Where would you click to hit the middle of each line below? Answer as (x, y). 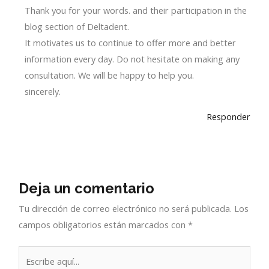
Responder (228, 116)
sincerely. (42, 92)
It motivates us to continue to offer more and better (130, 43)
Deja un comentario (87, 189)
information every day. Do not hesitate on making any (132, 59)
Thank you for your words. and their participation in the (135, 11)
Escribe (33, 254)
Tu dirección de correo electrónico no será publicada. (125, 209)
